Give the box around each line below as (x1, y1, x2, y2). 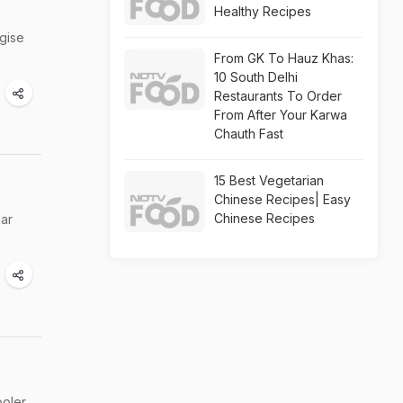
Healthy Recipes (214, 4, 311, 19)
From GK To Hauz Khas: (214, 50, 354, 66)
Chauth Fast (214, 126, 283, 141)
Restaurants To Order (214, 88, 342, 103)
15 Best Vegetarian (214, 173, 324, 188)
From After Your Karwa (214, 107, 347, 122)
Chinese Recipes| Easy (214, 192, 351, 207)
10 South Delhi (214, 69, 298, 85)
